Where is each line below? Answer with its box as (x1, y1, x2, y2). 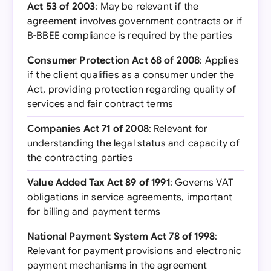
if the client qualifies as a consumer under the (27, 69, 235, 81)
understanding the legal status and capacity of (27, 137, 240, 149)
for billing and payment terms (27, 206, 161, 218)
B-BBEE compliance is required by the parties (27, 30, 233, 42)
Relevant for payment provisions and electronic (27, 245, 242, 257)
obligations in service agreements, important (27, 191, 233, 203)
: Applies (200, 54, 239, 67)
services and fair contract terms (27, 98, 174, 110)
